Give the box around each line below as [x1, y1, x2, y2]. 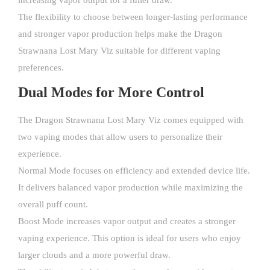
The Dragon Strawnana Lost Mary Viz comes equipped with [18, 115, 243, 125]
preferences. [18, 63, 64, 73]
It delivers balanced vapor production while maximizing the [18, 183, 243, 193]
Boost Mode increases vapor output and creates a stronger [18, 216, 236, 227]
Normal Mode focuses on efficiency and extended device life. [18, 166, 250, 176]
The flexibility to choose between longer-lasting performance [18, 12, 248, 22]
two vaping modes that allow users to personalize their [18, 132, 222, 142]
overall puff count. [18, 199, 88, 210]
